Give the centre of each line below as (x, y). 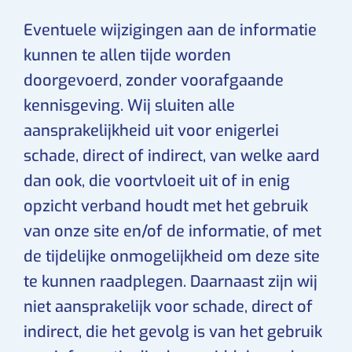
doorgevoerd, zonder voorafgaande (154, 81)
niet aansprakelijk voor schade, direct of (168, 307)
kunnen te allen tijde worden (127, 55)
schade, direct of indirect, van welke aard (172, 156)
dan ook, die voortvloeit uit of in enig (157, 181)
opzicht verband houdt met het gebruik (166, 206)
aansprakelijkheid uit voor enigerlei (151, 131)
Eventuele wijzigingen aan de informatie (170, 30)
